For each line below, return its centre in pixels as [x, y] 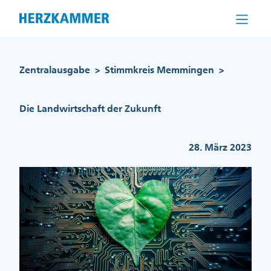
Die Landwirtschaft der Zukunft [90, 109]
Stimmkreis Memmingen [159, 70]
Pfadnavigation [54, 58]
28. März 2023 [220, 147]
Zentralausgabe [55, 70]
